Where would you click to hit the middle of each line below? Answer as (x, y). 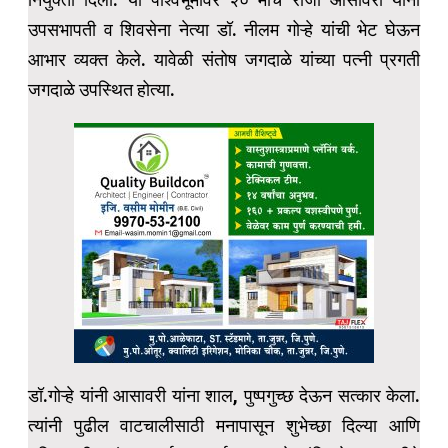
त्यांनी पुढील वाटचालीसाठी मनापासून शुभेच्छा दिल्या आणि (224, 426)
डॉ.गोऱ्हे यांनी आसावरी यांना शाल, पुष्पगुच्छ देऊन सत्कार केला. (224, 396)
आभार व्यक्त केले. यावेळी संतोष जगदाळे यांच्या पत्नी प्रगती (224, 60)
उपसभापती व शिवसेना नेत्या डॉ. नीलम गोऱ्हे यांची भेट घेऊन (224, 30)
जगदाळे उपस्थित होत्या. (101, 90)
